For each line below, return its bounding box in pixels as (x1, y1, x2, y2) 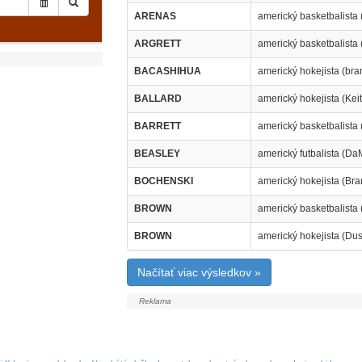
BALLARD (133, 93, 182, 104)
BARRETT (133, 120, 181, 132)
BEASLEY (133, 148, 180, 159)
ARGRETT (133, 38, 181, 49)
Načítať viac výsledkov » (137, 266, 261, 279)
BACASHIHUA (133, 65, 201, 77)
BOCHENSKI (133, 175, 193, 187)
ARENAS (133, 11, 176, 22)
